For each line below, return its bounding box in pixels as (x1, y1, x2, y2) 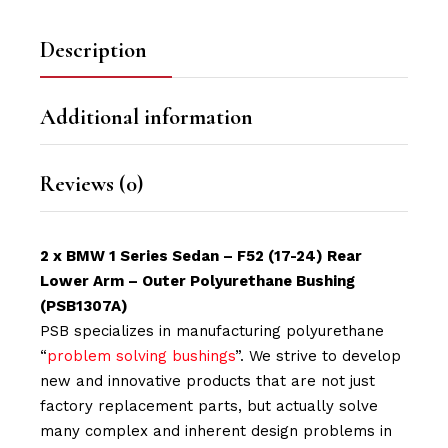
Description (40, 37, 148, 64)
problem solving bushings (47, 347, 236, 366)
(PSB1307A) (40, 297, 129, 316)
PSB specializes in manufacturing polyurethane (40, 322, 385, 341)
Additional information (40, 104, 254, 131)
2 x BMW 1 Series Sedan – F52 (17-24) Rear (40, 247, 363, 266)
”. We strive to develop (235, 347, 402, 366)
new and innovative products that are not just (40, 372, 376, 391)
